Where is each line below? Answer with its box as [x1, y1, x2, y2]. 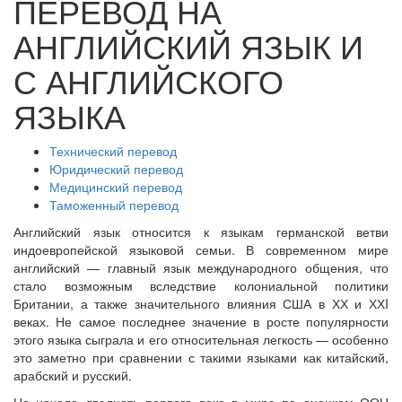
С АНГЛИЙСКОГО [13, 57, 284, 103]
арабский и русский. [13, 366, 132, 384]
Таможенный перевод [49, 196, 179, 214]
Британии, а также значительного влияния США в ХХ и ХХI [13, 294, 389, 312]
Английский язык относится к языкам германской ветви [13, 223, 389, 240]
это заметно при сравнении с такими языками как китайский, [13, 348, 389, 366]
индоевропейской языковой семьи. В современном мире [13, 240, 389, 258]
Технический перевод [49, 142, 177, 160]
